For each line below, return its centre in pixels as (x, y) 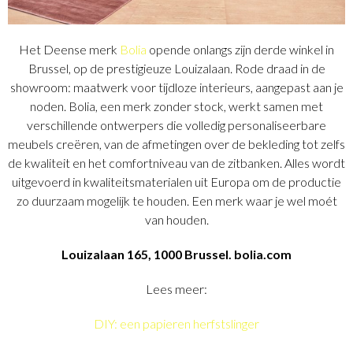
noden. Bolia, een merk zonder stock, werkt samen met (176, 106)
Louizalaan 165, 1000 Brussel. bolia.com (176, 255)
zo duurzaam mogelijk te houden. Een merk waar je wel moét (176, 201)
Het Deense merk (69, 50)
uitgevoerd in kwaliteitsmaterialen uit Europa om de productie (176, 182)
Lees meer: (176, 289)
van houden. (176, 220)
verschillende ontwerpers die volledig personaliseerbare (176, 125)
